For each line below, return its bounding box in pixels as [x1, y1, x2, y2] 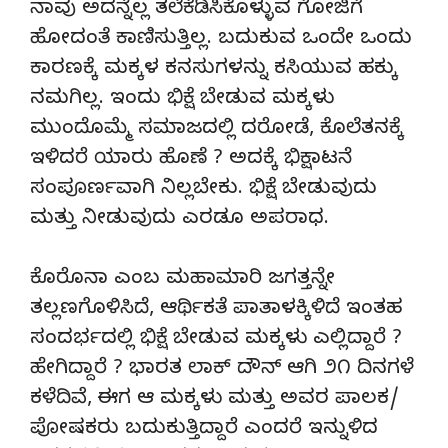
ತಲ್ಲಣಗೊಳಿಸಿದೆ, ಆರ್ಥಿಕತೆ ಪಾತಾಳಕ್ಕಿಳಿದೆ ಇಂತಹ [30, 296, 402, 324]
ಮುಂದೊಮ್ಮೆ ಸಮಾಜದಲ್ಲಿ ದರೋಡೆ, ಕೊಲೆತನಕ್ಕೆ [30, 116, 404, 144]
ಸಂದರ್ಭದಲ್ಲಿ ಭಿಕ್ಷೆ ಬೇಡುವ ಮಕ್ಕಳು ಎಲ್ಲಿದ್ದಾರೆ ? [30, 326, 402, 354]
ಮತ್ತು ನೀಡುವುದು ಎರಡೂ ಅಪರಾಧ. [30, 206, 329, 234]
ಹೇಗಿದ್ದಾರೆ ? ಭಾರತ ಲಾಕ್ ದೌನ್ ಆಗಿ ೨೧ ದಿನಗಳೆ [30, 356, 414, 384]
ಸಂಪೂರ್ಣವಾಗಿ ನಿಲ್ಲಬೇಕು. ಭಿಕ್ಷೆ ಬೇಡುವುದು [30, 176, 377, 204]
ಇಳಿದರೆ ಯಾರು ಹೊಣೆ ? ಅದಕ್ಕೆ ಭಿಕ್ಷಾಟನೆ [30, 146, 352, 174]
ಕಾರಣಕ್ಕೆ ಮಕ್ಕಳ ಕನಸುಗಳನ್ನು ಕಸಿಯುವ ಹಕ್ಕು [30, 56, 398, 84]
